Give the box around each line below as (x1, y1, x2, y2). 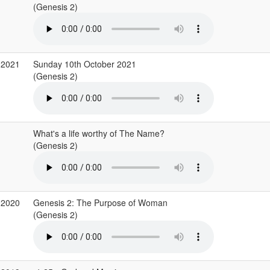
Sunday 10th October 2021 (33, 58, 136, 70)
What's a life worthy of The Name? (33, 127, 165, 139)
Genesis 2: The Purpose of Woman (33, 196, 168, 209)
